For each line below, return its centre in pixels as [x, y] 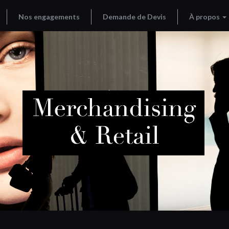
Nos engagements [49, 17]
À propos [205, 17]
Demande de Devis [134, 17]
